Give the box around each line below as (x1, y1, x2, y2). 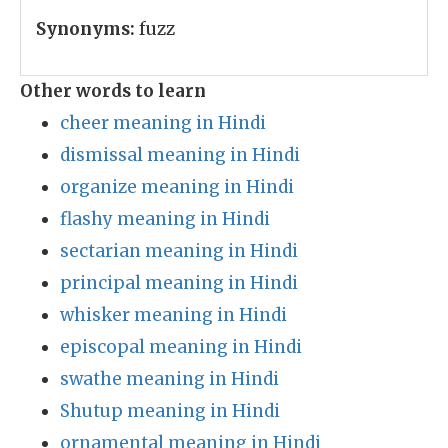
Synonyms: (36, 18, 135, 40)
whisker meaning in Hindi (60, 304, 287, 326)
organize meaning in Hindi (60, 176, 294, 198)
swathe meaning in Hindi (60, 368, 279, 390)
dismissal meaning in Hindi (60, 144, 300, 166)
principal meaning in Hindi (60, 272, 298, 294)
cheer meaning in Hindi (60, 112, 266, 134)
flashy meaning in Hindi (60, 208, 270, 230)
